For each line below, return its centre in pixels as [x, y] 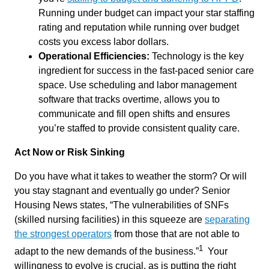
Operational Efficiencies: [94, 56]
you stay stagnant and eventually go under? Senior [122, 191]
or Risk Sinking [90, 152]
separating [227, 219]
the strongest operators [63, 234]
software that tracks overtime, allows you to [129, 99]
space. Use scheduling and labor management [138, 85]
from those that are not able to [176, 234]
